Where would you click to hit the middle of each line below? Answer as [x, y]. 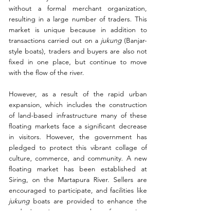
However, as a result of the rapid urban [78, 94]
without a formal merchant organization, [78, 8]
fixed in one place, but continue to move [78, 62]
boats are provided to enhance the [90, 201]
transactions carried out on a [55, 40]
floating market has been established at [78, 169]
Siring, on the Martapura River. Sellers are [78, 179]
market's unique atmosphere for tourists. [78, 211]
